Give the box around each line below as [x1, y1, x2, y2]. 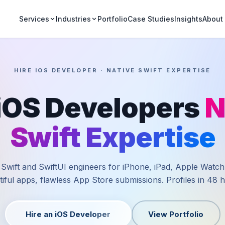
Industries [55, 15, 91, 23]
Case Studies [127, 14, 174, 23]
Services [19, 15, 49, 23]
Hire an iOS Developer [26, 209, 110, 219]
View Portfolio [148, 209, 203, 219]
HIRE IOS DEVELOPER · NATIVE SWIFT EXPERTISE [14, 67, 211, 74]
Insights [174, 14, 202, 23]
